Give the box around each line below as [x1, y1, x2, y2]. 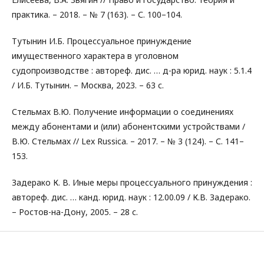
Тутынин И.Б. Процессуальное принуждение [12, 35, 192, 47]
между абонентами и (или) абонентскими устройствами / [12, 121, 245, 132]
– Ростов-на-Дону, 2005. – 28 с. [12, 206, 138, 217]
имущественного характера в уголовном [12, 50, 179, 61]
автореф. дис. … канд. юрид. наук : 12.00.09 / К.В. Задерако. [12, 192, 250, 203]
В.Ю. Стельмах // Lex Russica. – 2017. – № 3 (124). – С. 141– [12, 136, 244, 147]
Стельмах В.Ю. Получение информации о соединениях [12, 106, 233, 117]
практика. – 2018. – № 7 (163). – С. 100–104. [12, 9, 182, 20]
